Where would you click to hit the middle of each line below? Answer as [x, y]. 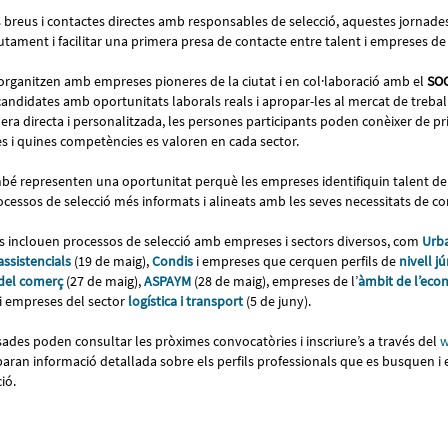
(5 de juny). [280, 300]
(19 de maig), [111, 260]
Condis [172, 260]
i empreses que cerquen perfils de [296, 260]
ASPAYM [167, 280]
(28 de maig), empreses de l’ [274, 280]
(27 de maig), [103, 280]
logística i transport [187, 300]
